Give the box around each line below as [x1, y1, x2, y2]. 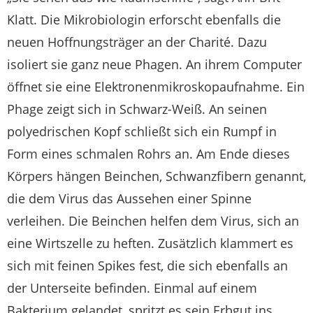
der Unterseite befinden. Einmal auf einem [7, 279, 257, 296]
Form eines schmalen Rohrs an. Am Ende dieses [7, 145, 290, 162]
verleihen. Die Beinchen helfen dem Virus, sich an [7, 212, 299, 229]
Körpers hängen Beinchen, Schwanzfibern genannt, [7, 167, 306, 184]
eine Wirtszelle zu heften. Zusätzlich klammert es [7, 234, 293, 252]
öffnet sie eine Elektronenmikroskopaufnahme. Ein [7, 78, 305, 95]
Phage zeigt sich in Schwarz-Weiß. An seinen [7, 100, 267, 117]
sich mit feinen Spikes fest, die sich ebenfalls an [7, 256, 288, 274]
